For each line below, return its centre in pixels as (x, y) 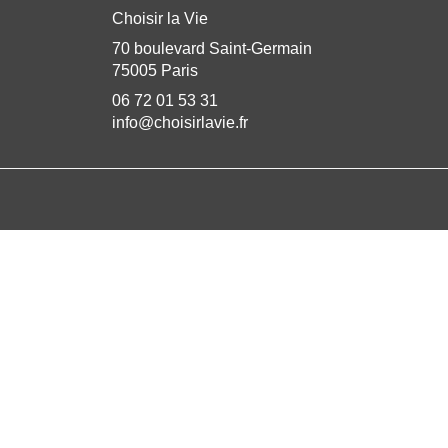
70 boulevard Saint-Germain (212, 49)
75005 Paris (155, 71)
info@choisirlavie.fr (180, 123)
